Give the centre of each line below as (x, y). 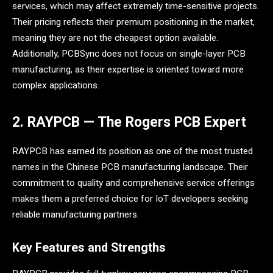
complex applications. (56, 85)
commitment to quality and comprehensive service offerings (133, 183)
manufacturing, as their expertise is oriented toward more (128, 69)
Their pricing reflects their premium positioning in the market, (133, 22)
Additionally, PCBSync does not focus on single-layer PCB (129, 53)
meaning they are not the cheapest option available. (115, 37)
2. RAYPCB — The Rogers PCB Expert (129, 122)
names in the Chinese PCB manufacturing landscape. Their (130, 167)
